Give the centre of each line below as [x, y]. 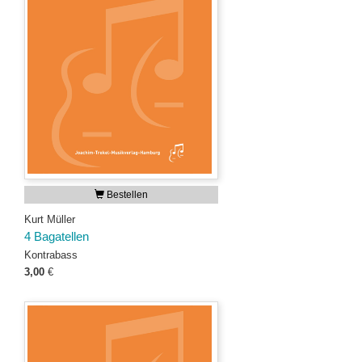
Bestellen [126, 195]
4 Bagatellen [57, 237]
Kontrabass [51, 255]
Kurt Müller [50, 219]
